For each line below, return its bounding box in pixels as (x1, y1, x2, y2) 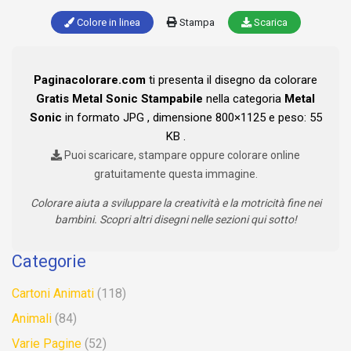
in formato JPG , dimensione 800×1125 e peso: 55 (61, 110, 322, 125)
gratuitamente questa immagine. (93, 168, 258, 181)
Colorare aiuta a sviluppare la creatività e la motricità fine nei (30, 197, 321, 210)
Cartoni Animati (12, 286, 94, 302)
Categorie (12, 251, 86, 272)
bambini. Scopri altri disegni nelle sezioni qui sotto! (54, 213, 297, 226)
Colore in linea (74, 16, 140, 29)
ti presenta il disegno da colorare (146, 73, 317, 88)
